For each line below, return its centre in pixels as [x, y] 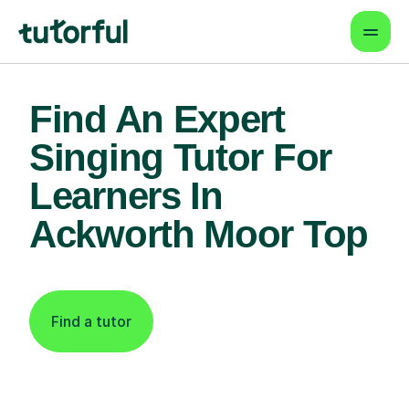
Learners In [126, 196]
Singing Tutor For [180, 157]
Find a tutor [91, 321]
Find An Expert [157, 119]
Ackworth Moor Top [199, 234]
